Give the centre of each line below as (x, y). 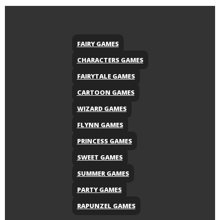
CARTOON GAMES (106, 93)
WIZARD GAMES (102, 109)
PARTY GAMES (99, 190)
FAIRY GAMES (98, 44)
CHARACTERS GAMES (110, 60)
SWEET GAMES (100, 157)
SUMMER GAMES (103, 174)
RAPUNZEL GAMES (106, 206)
